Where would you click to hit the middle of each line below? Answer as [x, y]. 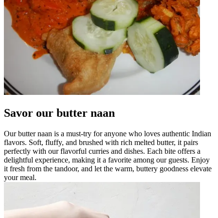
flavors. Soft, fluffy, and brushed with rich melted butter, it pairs [101, 142]
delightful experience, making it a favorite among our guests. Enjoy [107, 160]
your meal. [20, 177]
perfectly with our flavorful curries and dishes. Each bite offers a [102, 151]
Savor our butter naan [59, 113]
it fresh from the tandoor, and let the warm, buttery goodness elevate [108, 168]
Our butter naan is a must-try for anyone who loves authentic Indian [108, 133]
